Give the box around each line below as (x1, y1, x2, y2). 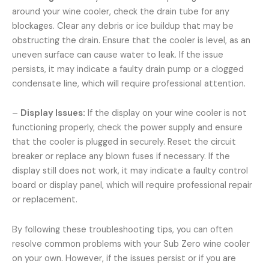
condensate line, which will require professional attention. (12, 77, 246, 89)
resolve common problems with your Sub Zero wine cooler (12, 238, 250, 250)
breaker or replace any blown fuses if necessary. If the (12, 151, 230, 163)
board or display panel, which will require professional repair (12, 180, 252, 192)
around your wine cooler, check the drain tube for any (12, 5, 229, 17)
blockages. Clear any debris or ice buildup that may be (12, 20, 234, 32)
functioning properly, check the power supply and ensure (12, 122, 243, 134)
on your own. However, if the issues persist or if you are (12, 252, 236, 264)
